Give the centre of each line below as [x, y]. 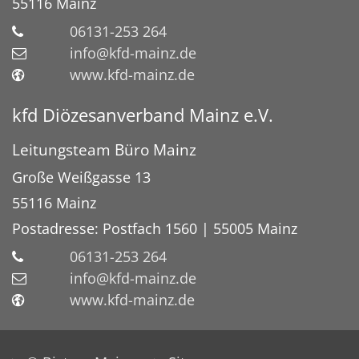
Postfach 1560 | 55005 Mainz [200, 229]
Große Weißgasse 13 [81, 177]
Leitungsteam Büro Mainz [104, 150]
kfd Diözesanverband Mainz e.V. [143, 115]
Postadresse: [57, 229]
